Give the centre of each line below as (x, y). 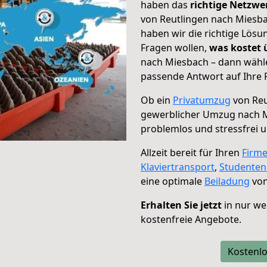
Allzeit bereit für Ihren (191, 153)
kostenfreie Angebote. (191, 219)
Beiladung (227, 181)
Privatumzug (202, 100)
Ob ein (157, 100)
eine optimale (173, 181)
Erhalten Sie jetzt (181, 205)
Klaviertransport (178, 167)
